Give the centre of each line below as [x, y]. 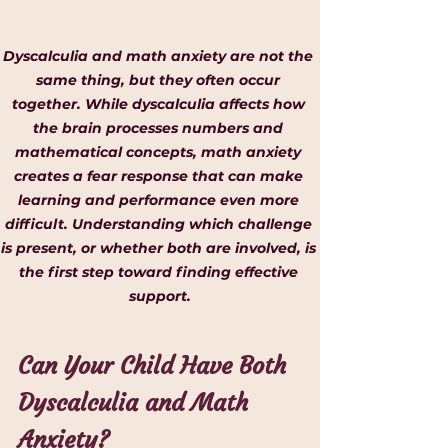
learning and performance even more [160, 200]
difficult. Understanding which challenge [160, 224]
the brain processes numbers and [160, 128]
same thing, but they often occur [160, 80]
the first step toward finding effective [160, 272]
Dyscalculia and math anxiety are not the [160, 56]
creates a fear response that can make [160, 176]
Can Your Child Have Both [155, 366]
